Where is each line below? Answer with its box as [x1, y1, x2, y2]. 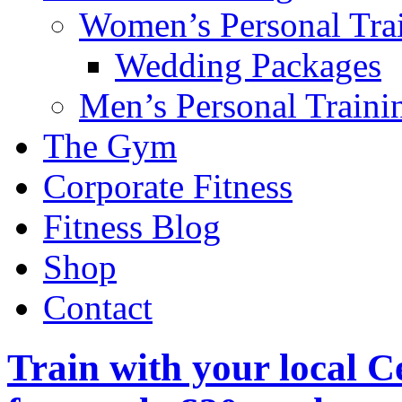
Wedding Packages [115, 46, 381, 84]
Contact [43, 288, 153, 327]
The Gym [43, 127, 177, 165]
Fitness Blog [43, 207, 221, 246]
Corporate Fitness [43, 167, 293, 205]
